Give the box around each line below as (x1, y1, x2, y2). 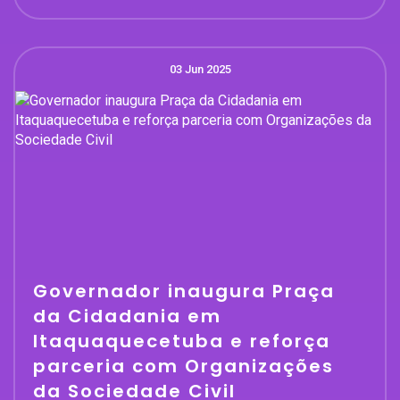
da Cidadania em (33, 303, 221, 329)
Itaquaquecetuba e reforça (33, 328, 330, 354)
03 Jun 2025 (169, 62, 231, 76)
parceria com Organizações (33, 353, 334, 379)
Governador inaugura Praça (33, 278, 335, 304)
